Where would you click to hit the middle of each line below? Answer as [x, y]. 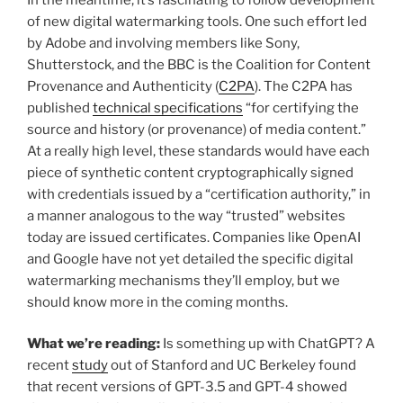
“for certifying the [301, 107]
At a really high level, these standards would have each [198, 151]
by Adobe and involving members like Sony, [163, 43]
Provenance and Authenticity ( [123, 86]
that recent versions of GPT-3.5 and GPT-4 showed [187, 387]
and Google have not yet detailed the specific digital [190, 259]
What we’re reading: [94, 344]
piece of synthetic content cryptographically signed [190, 172]
